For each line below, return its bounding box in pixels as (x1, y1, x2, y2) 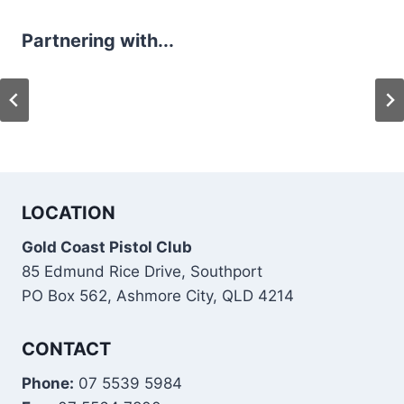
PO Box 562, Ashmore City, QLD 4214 (22, 287, 294, 306)
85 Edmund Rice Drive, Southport (22, 262, 262, 281)
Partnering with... (22, 30, 174, 52)
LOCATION (22, 202, 115, 225)
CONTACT (22, 338, 111, 361)
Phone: (22, 374, 74, 393)
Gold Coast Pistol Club (22, 238, 192, 257)
